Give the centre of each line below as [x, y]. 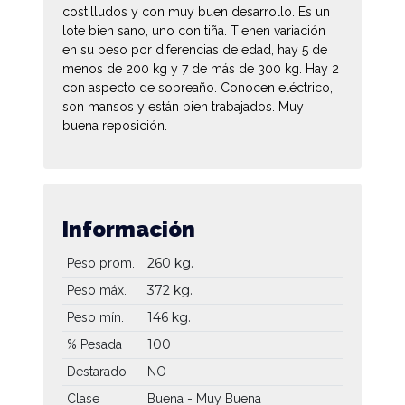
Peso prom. [100, 263]
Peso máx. [96, 290]
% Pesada [94, 344]
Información [129, 229]
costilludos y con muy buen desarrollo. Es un [196, 11]
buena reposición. [115, 125]
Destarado [96, 371]
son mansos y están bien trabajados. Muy [183, 106]
